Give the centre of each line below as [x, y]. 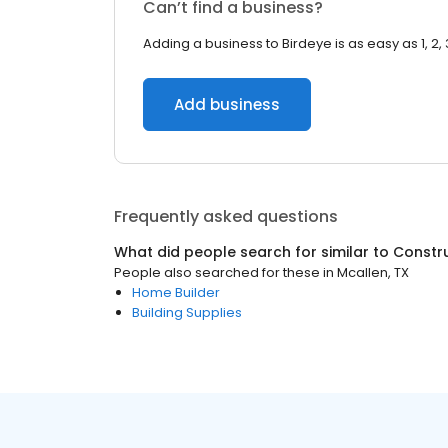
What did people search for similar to [253, 252]
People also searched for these [217, 272]
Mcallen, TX [373, 272]
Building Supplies [187, 312]
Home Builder [176, 292]
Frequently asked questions [226, 216]
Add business [227, 104]
